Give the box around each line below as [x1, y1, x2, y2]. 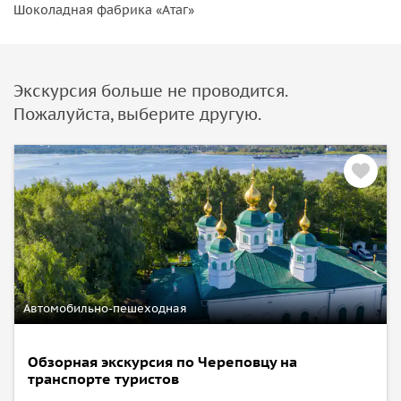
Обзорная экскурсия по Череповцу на [28, 352, 297, 371]
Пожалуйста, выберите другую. [13, 103, 261, 124]
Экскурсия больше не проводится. [13, 80, 287, 101]
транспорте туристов [28, 369, 179, 388]
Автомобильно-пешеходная [23, 300, 187, 316]
